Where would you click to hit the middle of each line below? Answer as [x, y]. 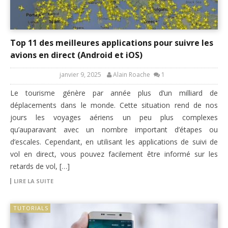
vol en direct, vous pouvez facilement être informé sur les [114, 154]
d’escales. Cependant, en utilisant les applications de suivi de [114, 141]
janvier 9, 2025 [80, 74]
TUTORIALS [31, 208]
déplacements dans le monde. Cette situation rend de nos [114, 105]
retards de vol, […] [40, 166]
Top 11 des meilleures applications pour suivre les [112, 42]
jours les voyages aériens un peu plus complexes [114, 117]
